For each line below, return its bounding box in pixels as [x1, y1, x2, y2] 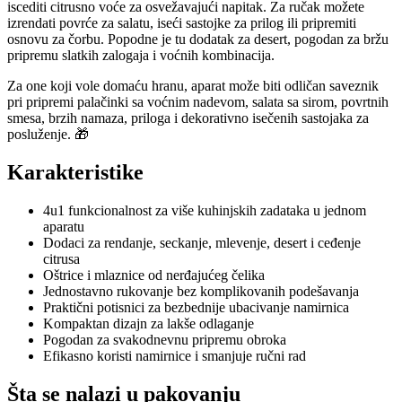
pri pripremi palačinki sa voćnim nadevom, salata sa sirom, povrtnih [7, 94, 389, 110]
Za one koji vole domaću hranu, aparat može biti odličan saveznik [7, 78, 379, 94]
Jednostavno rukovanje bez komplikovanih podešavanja [43, 284, 359, 300]
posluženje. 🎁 [7, 127, 89, 143]
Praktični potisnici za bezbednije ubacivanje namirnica [43, 300, 349, 316]
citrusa [43, 251, 80, 267]
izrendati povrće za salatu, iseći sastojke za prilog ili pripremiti [7, 15, 356, 31]
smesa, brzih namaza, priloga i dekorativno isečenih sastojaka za [7, 110, 369, 127]
